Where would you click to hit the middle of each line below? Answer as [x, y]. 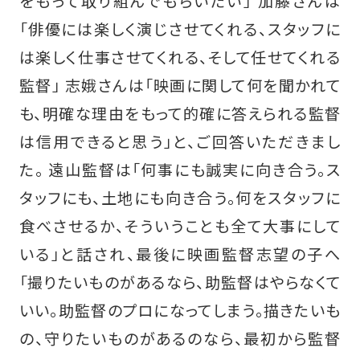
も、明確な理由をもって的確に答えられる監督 [180, 114]
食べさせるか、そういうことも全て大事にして [180, 226]
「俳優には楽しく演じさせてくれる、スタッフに [180, 29]
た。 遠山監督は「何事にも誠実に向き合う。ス [180, 170]
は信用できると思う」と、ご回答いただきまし [180, 142]
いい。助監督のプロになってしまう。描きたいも [180, 311]
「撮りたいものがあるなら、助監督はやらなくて [180, 282]
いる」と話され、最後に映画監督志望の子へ [180, 254]
